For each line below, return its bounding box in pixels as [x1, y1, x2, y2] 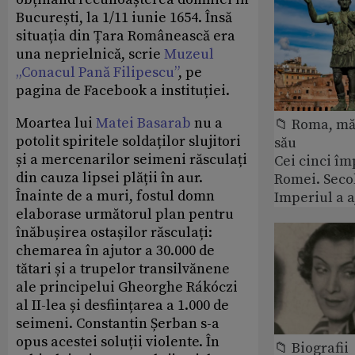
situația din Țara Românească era [16, 27, 235, 45]
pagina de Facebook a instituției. [16, 82, 230, 100]
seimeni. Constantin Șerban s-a [16, 315, 219, 333]
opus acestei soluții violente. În [16, 333, 219, 351]
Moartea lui [16, 114, 96, 132]
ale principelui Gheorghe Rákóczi [16, 278, 238, 296]
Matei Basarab [96, 114, 191, 132]
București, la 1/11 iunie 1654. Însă [16, 9, 232, 27]
